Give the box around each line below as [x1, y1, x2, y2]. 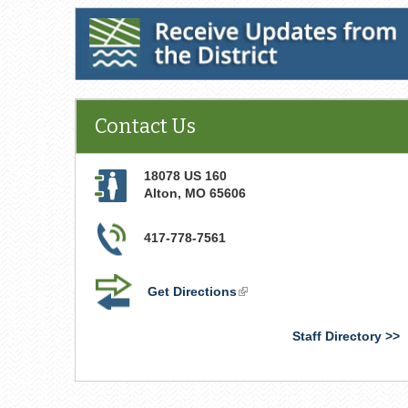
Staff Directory [291, 329, 382, 343]
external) [237, 319, 291, 333]
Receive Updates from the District [78, 12, 287, 26]
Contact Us [95, 114, 196, 138]
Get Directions [148, 284, 237, 299]
